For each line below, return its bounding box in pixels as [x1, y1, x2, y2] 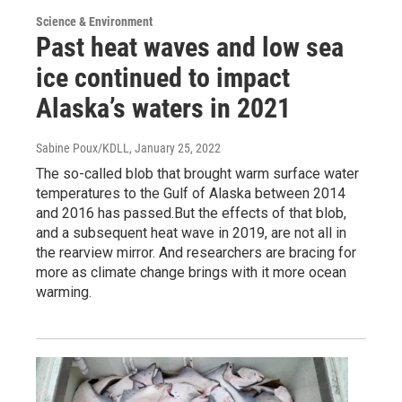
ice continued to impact [36, 61, 290, 93]
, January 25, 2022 [129, 140, 221, 155]
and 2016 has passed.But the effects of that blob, [36, 204, 346, 222]
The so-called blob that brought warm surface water [36, 164, 359, 182]
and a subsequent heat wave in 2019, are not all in [36, 223, 346, 241]
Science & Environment [36, 13, 153, 29]
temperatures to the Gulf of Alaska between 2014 [36, 184, 345, 202]
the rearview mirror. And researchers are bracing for [36, 243, 356, 261]
